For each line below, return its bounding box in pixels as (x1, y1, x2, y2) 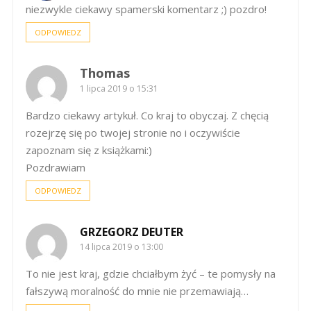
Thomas (80, 64, 130, 81)
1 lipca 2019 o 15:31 (80, 82, 158, 94)
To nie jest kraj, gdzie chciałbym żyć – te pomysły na (26, 266, 276, 280)
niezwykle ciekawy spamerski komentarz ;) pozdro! (26, 1, 267, 16)
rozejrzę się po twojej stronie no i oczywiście (26, 125, 240, 140)
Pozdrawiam (26, 160, 85, 174)
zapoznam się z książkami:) (26, 142, 152, 157)
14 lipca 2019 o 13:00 (80, 240, 163, 253)
